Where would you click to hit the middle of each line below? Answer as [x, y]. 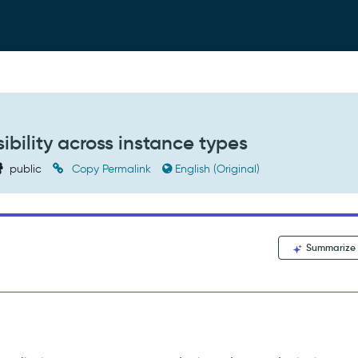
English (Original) [218, 169]
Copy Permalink [112, 169]
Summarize [330, 247]
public [26, 169]
